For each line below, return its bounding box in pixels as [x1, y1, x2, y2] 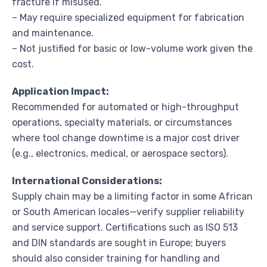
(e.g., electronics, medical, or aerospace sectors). [12, 147, 228, 159]
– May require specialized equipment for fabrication [12, 11, 244, 23]
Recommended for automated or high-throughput [12, 101, 239, 113]
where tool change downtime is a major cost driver [12, 132, 240, 144]
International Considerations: [12, 175, 162, 187]
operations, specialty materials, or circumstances [12, 116, 232, 128]
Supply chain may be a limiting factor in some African [12, 190, 253, 202]
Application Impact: [12, 85, 109, 97]
